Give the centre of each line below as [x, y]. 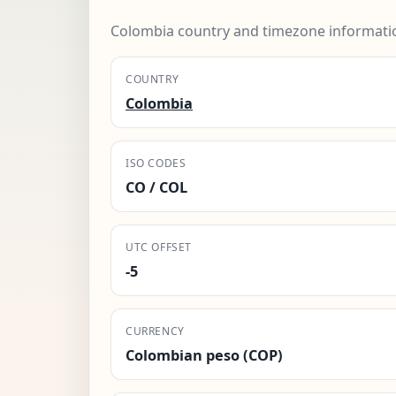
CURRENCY [155, 331]
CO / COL [156, 187]
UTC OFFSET [159, 247]
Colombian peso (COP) [204, 355]
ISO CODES [156, 163]
